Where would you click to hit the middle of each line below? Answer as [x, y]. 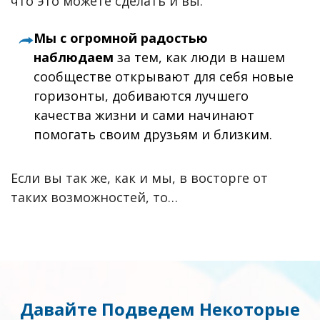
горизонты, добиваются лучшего [141, 96]
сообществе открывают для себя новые [164, 77]
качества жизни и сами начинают [144, 115]
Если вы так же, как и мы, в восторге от [139, 177]
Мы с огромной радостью [121, 38]
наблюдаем [74, 57]
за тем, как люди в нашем [201, 57]
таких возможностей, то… [94, 197]
